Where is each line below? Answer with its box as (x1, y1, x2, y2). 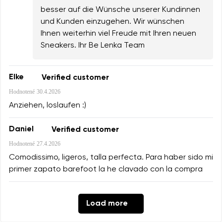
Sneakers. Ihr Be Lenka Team (41, 41, 145, 50)
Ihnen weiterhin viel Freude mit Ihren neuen (41, 29, 196, 38)
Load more (86, 199, 128, 208)
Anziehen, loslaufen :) (9, 101, 86, 110)
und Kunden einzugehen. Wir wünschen (41, 17, 184, 26)
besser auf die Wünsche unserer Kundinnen (41, 5, 200, 14)
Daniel (9, 125, 34, 134)
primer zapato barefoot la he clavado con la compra (9, 165, 203, 173)
